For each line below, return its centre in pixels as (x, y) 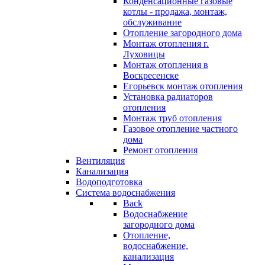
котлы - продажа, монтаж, (175, 12)
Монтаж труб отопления (172, 118)
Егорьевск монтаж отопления (183, 86)
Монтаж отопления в (166, 65)
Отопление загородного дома (182, 33)
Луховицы (144, 54)
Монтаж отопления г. (166, 43)
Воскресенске (151, 75)
